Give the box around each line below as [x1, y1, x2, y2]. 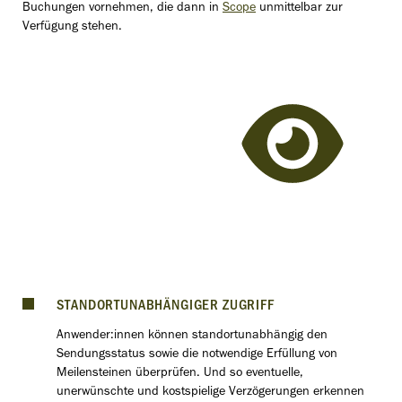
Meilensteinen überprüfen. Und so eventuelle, [56, 367, 303, 381]
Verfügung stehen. [22, 20, 122, 34]
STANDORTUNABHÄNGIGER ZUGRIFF [56, 300, 275, 316]
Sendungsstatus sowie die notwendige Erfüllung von [56, 348, 337, 363]
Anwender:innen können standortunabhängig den [56, 329, 328, 344]
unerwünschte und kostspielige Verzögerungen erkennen [56, 386, 364, 400]
